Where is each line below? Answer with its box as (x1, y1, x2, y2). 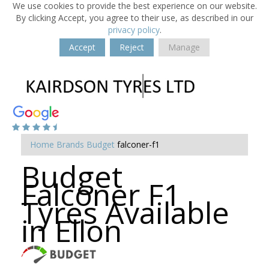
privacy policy (107, 24, 160, 35)
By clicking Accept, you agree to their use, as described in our (16, 12, 253, 23)
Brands (56, 139, 84, 150)
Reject (119, 41, 144, 53)
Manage (168, 41, 200, 53)
